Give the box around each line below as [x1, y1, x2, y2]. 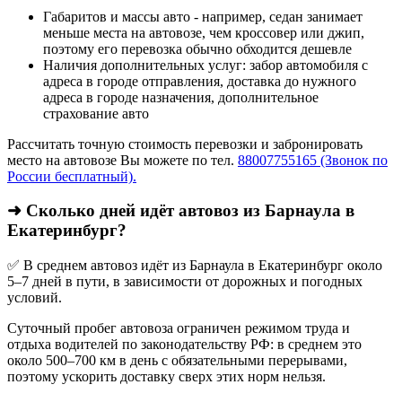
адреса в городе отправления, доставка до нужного [43, 73, 356, 89]
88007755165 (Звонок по [238, 152, 388, 168]
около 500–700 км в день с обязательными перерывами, [7, 353, 347, 369]
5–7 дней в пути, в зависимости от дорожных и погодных [7, 274, 363, 290]
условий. [7, 290, 62, 306]
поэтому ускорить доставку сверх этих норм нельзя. [7, 369, 326, 385]
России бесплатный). [7, 168, 136, 184]
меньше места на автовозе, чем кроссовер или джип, [43, 24, 364, 40]
